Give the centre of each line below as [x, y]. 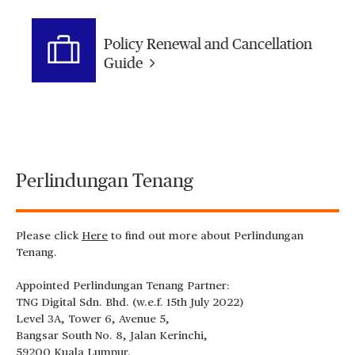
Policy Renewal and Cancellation [208, 45]
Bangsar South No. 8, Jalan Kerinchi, [112, 336]
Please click [49, 236]
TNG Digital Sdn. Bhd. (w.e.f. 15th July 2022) [130, 302]
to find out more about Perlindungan [206, 236]
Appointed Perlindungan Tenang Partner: [123, 286]
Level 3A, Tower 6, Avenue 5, [93, 319]
